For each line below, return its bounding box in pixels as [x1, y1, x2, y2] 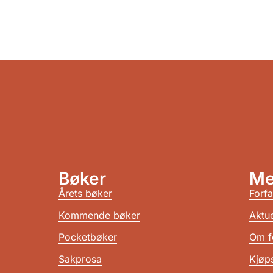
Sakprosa [58, 252, 102, 265]
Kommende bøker [58, 208, 140, 221]
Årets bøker [58, 186, 112, 199]
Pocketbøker [58, 230, 117, 243]
